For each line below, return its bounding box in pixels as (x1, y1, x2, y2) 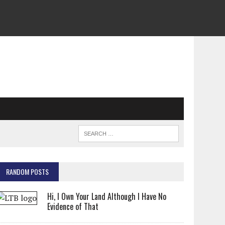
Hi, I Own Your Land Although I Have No (47, 190, 167, 202)
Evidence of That (47, 200, 99, 212)
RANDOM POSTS (6, 166, 49, 177)
